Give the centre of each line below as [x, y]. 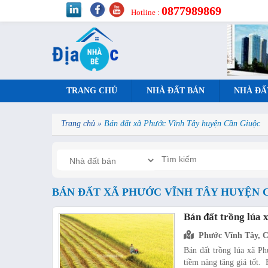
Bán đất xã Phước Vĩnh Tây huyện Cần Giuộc [182, 124]
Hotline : [146, 12]
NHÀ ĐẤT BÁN [176, 91]
